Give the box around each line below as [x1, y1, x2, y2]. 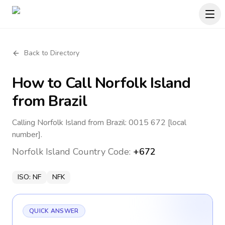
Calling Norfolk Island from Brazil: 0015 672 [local [12, 117, 186, 128]
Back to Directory [24, 48, 79, 58]
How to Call [12, 73, 95, 93]
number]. [12, 129, 42, 140]
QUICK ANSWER [29, 207, 79, 215]
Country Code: [70, 146, 133, 158]
